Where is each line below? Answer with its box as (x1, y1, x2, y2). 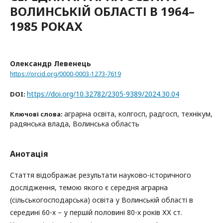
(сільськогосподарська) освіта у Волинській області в (10, 195, 193, 205)
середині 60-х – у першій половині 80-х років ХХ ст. (10, 207, 182, 217)
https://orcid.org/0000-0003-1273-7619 (10, 69, 121, 78)
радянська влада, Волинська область (10, 118, 139, 128)
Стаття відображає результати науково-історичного (10, 170, 191, 180)
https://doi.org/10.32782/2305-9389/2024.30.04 (27, 89, 179, 99)
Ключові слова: (10, 109, 64, 118)
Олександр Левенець (10, 59, 91, 68)
